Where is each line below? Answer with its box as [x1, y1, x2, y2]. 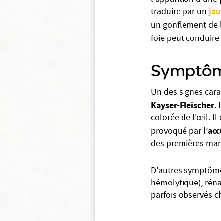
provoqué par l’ [151, 125, 208, 139]
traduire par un [151, 6, 209, 19]
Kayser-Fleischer [151, 99, 214, 111]
